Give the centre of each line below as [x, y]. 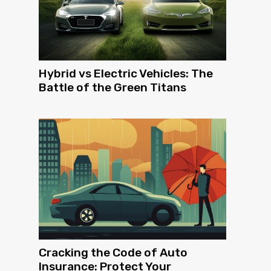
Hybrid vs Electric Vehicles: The [126, 74]
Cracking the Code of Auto [113, 253]
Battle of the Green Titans [113, 88]
